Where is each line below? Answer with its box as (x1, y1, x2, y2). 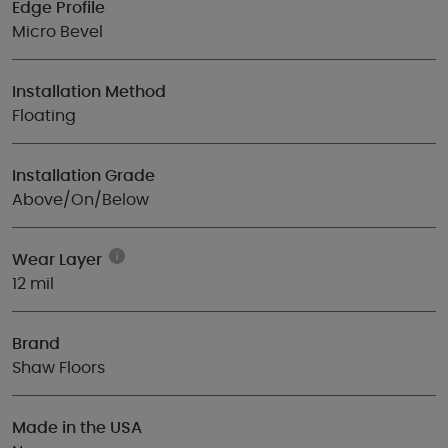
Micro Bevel (12, 24, 103, 40)
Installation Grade (12, 168, 155, 184)
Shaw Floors (12, 360, 105, 376)
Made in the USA (12, 420, 142, 436)
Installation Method (12, 84, 166, 100)
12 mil (12, 276, 54, 292)
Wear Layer (12, 252, 102, 268)
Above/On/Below (12, 192, 149, 208)
